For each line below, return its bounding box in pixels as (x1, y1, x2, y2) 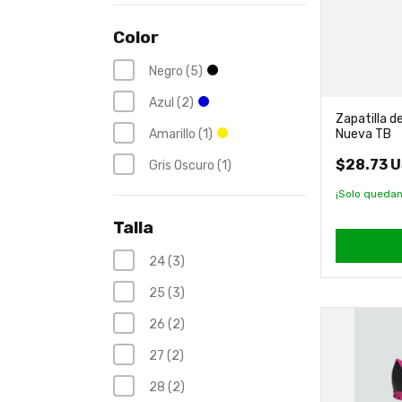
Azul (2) (149, 94, 194, 110)
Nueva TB (336, 126, 392, 142)
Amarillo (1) (149, 126, 213, 142)
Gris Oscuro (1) (149, 157, 232, 173)
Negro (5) (149, 63, 203, 79)
